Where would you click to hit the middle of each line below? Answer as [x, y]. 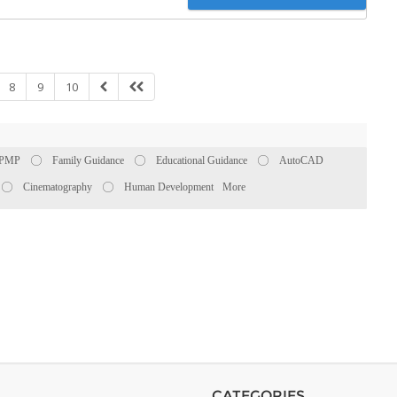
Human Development [169, 187]
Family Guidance [88, 160]
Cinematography [58, 187]
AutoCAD [301, 160]
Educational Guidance [202, 160]
